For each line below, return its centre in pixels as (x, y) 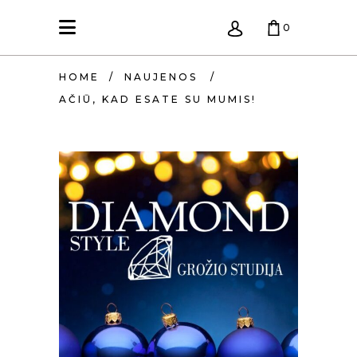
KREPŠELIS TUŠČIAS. (118, 85)
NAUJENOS (161, 77)
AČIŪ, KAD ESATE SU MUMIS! (158, 100)
